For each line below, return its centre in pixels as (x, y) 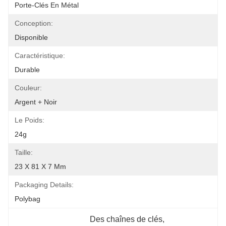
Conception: (34, 23)
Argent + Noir (36, 102)
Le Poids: (30, 120)
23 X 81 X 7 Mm (40, 166)
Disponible (31, 37)
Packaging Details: (44, 185)
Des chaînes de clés (126, 219)
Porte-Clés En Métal (47, 5)
